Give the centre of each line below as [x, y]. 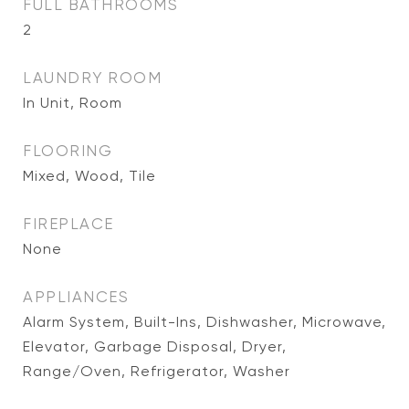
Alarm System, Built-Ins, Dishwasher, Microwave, [204, 322]
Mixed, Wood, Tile [89, 176]
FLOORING [68, 151]
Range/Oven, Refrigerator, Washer [157, 371]
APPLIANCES [76, 297]
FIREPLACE [68, 224]
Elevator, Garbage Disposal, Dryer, [155, 346]
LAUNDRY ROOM [92, 78]
